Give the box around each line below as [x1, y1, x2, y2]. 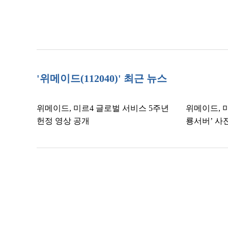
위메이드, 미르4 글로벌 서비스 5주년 [37, 104, 169, 112]
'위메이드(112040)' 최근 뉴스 [37, 73, 167, 84]
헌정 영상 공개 [37, 117, 90, 125]
